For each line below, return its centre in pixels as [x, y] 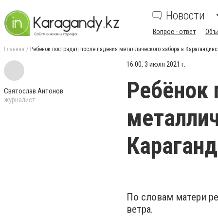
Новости [185, 16]
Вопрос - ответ [174, 32]
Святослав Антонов [34, 91]
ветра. [140, 209]
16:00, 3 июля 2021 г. [156, 64]
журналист [20, 100]
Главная [14, 49]
